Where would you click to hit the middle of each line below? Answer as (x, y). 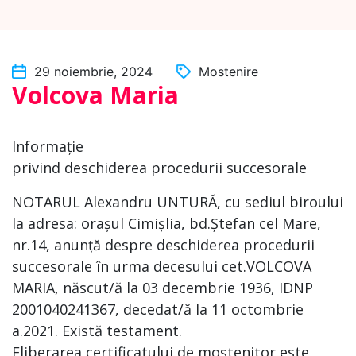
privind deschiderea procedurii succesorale (159, 168)
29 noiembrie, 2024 (93, 72)
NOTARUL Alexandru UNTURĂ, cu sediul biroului (178, 202)
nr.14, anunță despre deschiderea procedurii (163, 245)
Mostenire (228, 72)
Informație (48, 146)
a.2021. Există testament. (97, 331)
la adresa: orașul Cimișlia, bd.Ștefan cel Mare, (166, 223)
